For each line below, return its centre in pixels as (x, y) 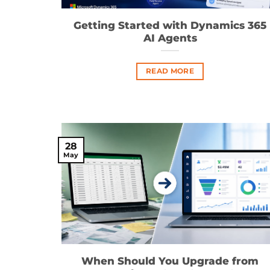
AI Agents (170, 38)
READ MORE (170, 71)
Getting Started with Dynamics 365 (170, 26)
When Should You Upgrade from (170, 261)
